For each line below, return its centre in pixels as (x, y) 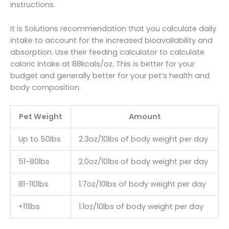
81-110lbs (33, 184)
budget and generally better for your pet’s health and (110, 75)
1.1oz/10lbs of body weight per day (141, 207)
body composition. (45, 87)
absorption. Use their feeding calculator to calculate (107, 52)
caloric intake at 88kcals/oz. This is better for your (102, 64)
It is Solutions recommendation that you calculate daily (113, 28)
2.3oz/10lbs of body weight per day (143, 139)
